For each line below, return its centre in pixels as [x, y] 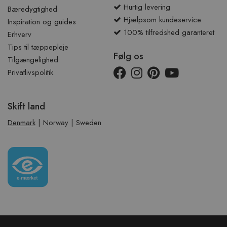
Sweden [89, 122]
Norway [56, 122]
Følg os [128, 56]
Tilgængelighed [33, 60]
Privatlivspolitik [30, 72]
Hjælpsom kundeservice [161, 20]
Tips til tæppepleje [38, 47]
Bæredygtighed [32, 9]
